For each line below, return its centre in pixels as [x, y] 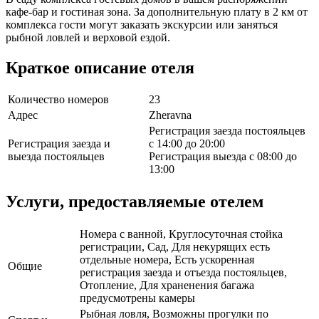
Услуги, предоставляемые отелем [135, 202]
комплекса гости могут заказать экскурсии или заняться [142, 24]
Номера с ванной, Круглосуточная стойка [181, 234]
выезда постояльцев [56, 157]
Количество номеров [58, 100]
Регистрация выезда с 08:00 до [223, 157]
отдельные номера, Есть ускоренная [167, 260]
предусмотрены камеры [137, 298]
